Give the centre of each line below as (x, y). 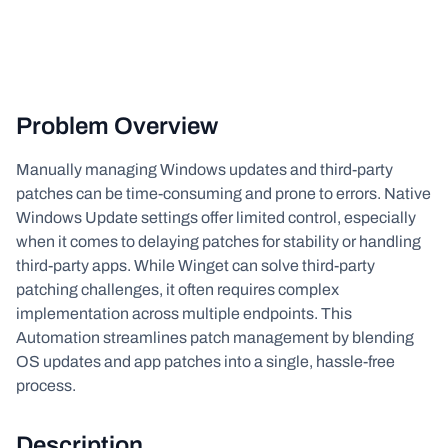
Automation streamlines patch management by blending (215, 337)
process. (46, 385)
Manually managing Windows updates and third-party (204, 169)
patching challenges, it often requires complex (177, 289)
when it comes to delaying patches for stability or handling (218, 241)
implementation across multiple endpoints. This (184, 313)
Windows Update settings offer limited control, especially (216, 217)
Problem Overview (117, 126)
